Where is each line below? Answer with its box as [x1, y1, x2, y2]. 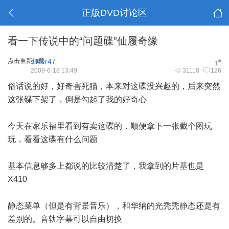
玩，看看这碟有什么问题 [8, 135, 98, 144]
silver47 [31, 57, 56, 65]
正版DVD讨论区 [81, 8, 147, 18]
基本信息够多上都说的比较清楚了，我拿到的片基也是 [8, 162, 204, 170]
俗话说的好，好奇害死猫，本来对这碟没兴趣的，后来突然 [8, 82, 220, 90]
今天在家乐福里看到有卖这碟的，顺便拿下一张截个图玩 [8, 122, 212, 130]
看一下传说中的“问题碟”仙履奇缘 [8, 35, 158, 47]
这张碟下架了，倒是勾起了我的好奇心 [8, 95, 147, 104]
